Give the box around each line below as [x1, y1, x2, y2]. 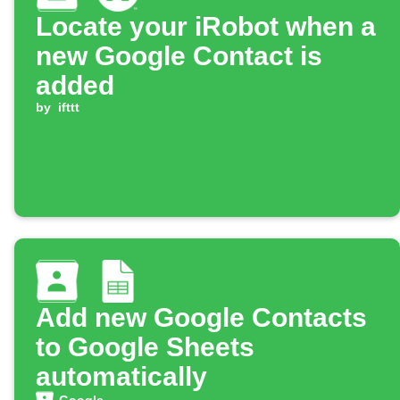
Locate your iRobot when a [36, 12, 376, 42]
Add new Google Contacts [36, 303, 367, 333]
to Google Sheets [36, 332, 254, 362]
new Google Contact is [36, 41, 322, 71]
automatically [36, 362, 207, 392]
